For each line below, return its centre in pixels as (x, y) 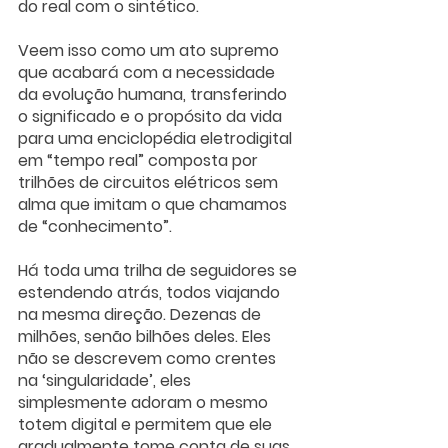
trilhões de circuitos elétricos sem (150, 182)
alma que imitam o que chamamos (154, 204)
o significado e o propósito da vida (152, 116)
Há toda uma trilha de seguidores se (159, 270)
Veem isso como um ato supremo (150, 50)
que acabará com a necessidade (148, 72)
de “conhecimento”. (95, 226)
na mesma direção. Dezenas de (141, 314)
